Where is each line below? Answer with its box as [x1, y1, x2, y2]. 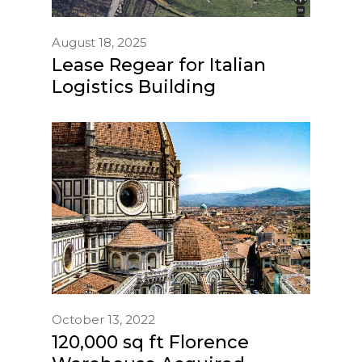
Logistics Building [52, 75, 216, 98]
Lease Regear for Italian [52, 53, 266, 76]
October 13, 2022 [52, 311, 155, 327]
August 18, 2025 [52, 34, 147, 50]
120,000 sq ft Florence [52, 330, 249, 353]
